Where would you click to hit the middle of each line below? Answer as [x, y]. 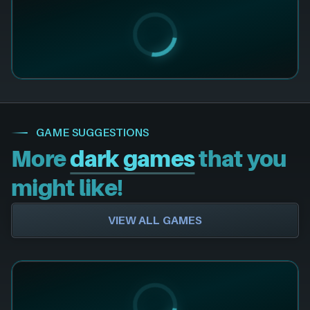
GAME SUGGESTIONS [92, 133]
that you [240, 159]
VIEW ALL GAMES [155, 220]
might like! [67, 189]
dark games [133, 159]
